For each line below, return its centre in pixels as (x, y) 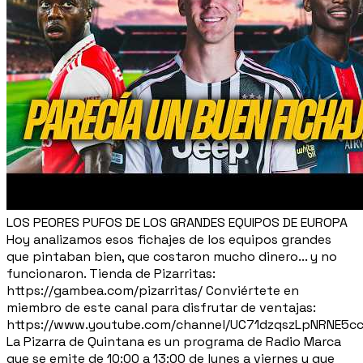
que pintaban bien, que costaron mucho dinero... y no (172, 256)
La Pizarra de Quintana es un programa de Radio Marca (174, 341)
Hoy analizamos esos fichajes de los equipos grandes (169, 239)
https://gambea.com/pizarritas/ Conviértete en (153, 290)
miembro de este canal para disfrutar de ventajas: (161, 307)
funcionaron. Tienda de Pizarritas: (111, 273)
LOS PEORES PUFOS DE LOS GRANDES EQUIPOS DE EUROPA (177, 222)
